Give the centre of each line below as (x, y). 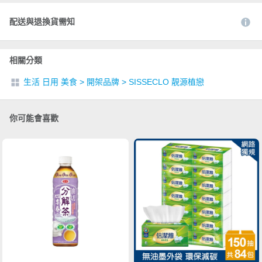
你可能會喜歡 (34, 118)
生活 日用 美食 (50, 82)
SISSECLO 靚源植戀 (166, 82)
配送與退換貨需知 (42, 22)
